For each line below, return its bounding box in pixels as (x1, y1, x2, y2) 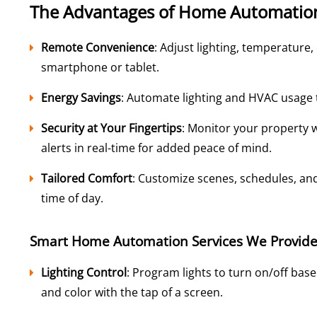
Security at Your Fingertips (41, 120, 182, 136)
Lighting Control (41, 265, 127, 281)
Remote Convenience (41, 39, 154, 55)
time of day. (41, 190, 103, 206)
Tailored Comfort (41, 170, 132, 186)
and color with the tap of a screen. (41, 284, 223, 301)
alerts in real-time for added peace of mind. (41, 139, 272, 156)
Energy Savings (41, 89, 121, 105)
